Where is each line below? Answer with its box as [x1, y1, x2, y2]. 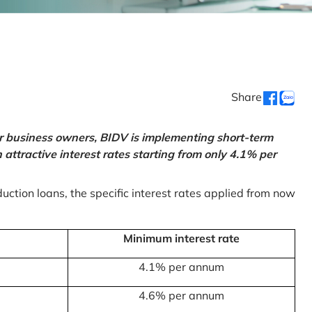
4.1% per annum [139, 259, 224, 274]
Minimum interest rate [123, 231, 240, 245]
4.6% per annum [139, 288, 224, 302]
